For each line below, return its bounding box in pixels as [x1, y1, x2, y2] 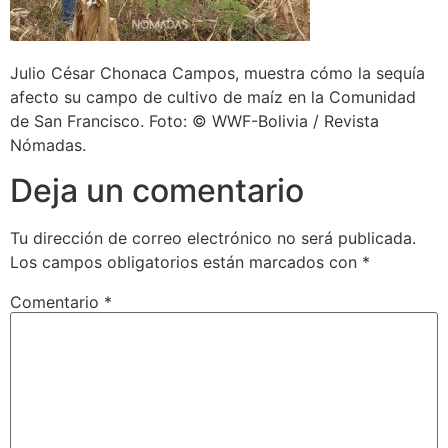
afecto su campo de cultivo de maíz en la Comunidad [10, 87, 416, 108]
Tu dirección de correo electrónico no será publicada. [10, 227, 416, 248]
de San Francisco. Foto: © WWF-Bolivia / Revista [10, 111, 379, 132]
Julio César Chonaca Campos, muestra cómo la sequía [10, 63, 425, 84]
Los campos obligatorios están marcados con [10, 251, 362, 272]
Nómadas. [10, 135, 86, 156]
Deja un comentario [10, 170, 304, 210]
